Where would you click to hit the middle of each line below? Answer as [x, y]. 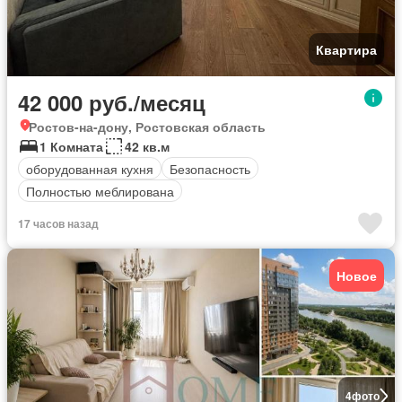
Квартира [346, 50]
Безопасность [210, 168]
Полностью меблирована [100, 191]
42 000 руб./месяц [112, 103]
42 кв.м [147, 147]
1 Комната [71, 147]
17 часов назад [58, 224]
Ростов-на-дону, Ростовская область [147, 127]
